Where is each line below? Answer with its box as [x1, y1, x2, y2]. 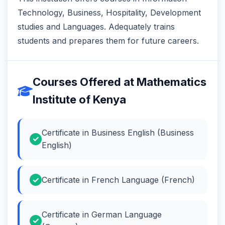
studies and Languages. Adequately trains [18, 21, 175, 32]
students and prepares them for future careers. [18, 35, 199, 46]
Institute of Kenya [33, 92, 126, 106]
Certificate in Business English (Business [42, 127, 194, 138]
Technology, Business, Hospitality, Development [18, 7, 201, 18]
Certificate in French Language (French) [42, 174, 195, 185]
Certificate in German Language [42, 209, 162, 219]
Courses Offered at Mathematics [33, 75, 206, 88]
